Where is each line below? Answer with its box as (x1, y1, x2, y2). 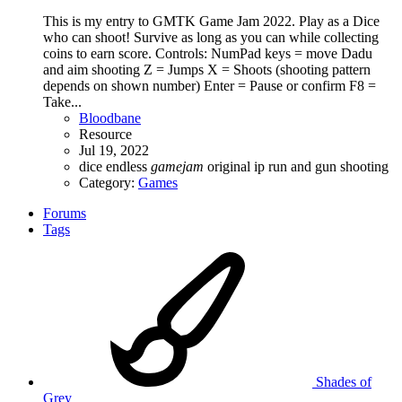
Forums (43, 205, 86, 221)
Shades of (312, 374, 371, 389)
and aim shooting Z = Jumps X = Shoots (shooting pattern (43, 62, 371, 77)
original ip (207, 159, 268, 174)
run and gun (268, 159, 340, 174)
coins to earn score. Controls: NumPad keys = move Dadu (43, 46, 372, 61)
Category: (79, 175, 138, 190)
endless (106, 159, 151, 174)
